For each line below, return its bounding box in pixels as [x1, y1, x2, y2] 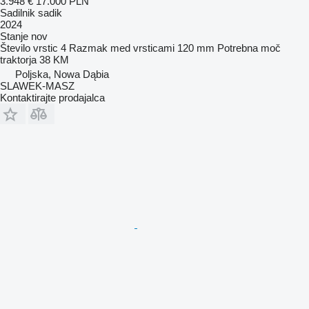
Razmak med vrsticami [69, 41, 175, 54]
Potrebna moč [217, 41, 281, 54]
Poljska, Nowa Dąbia [15, 68, 109, 80]
